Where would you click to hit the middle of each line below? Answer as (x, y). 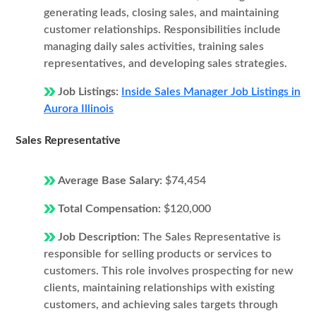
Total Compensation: (111, 209)
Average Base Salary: (111, 181)
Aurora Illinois (79, 109)
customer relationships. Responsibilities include (162, 30)
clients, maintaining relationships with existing (159, 288)
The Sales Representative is (212, 237)
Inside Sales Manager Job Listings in (211, 92)
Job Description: (100, 237)
